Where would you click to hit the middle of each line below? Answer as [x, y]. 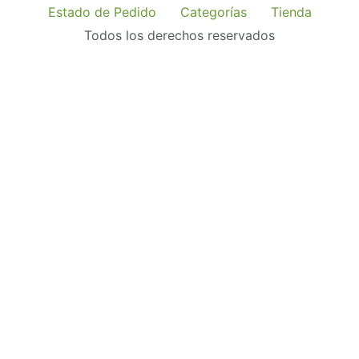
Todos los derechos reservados [179, 35]
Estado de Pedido [102, 12]
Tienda [291, 12]
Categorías [213, 12]
